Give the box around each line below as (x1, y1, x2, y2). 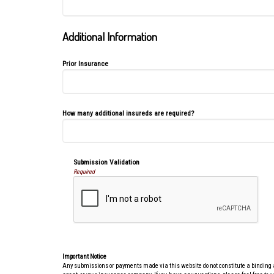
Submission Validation (73, 157, 139, 166)
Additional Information (62, 29, 157, 44)
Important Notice (62, 252, 106, 261)
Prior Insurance (62, 59, 108, 68)
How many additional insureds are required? (62, 108, 194, 117)
